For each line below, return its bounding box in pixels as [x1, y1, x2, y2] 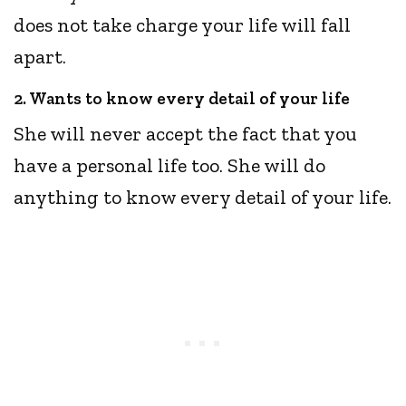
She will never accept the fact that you [14, 121, 358, 147]
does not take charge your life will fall [14, 13, 352, 38]
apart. [14, 44, 72, 70]
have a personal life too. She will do [14, 153, 326, 179]
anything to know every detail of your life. [14, 185, 392, 210]
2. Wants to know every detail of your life [14, 88, 350, 110]
